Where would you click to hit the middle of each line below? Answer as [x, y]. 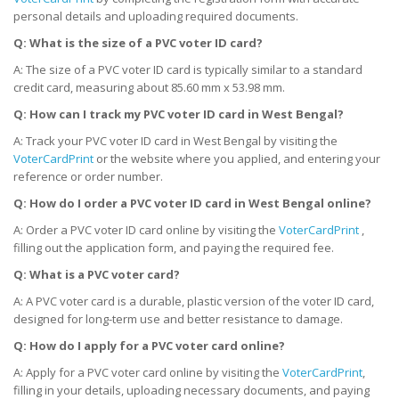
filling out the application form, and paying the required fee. [174, 247]
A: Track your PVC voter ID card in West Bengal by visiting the [175, 140]
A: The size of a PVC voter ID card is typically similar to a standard [188, 69]
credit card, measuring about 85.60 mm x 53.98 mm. [149, 87]
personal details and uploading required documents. [156, 16]
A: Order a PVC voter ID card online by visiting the [146, 229]
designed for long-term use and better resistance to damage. [178, 318]
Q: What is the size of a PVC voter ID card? [138, 42]
